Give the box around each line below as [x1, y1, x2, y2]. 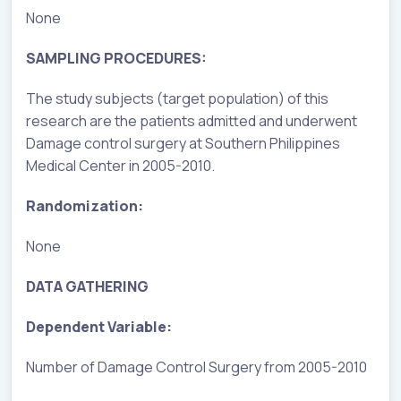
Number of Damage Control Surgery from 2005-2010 [26, 356, 367, 377]
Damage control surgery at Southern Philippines [26, 132, 340, 153]
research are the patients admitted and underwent [26, 110, 357, 131]
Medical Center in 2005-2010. [26, 155, 215, 175]
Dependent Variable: [26, 316, 172, 337]
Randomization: [26, 195, 143, 216]
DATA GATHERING [26, 276, 149, 296]
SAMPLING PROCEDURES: [26, 47, 207, 68]
